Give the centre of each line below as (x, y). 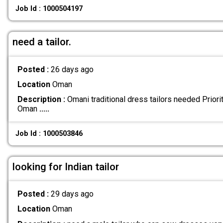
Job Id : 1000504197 (49, 9)
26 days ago (72, 69)
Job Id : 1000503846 (49, 133)
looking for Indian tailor (66, 167)
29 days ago (72, 194)
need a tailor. (42, 42)
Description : (41, 100)
